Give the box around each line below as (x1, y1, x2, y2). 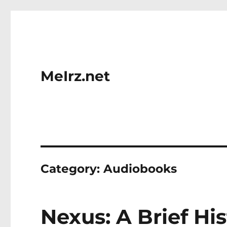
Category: (41, 162, 104, 176)
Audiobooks (103, 162, 177, 176)
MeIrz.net (41, 67, 110, 85)
